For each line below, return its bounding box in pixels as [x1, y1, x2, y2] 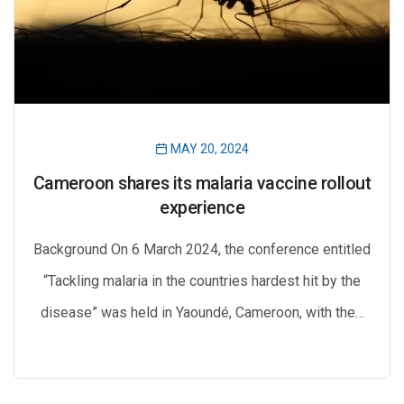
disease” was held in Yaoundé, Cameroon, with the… [40, 304, 364, 321]
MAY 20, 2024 [168, 142, 249, 156]
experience [160, 197, 244, 218]
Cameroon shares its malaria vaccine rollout [32, 173, 372, 194]
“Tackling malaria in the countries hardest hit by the [43, 272, 361, 289]
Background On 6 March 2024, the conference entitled [33, 241, 371, 258]
